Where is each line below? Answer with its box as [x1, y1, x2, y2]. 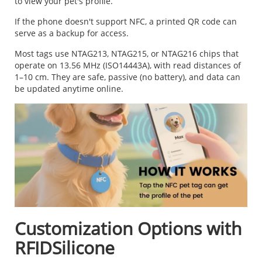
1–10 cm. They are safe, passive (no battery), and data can [15, 71, 240, 83]
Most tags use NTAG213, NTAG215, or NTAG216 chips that [15, 48, 239, 60]
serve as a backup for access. [15, 27, 129, 39]
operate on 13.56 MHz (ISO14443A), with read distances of [15, 60, 241, 71]
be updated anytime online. [15, 83, 123, 95]
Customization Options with [15, 216, 242, 241]
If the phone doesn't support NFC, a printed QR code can [15, 16, 237, 27]
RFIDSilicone [15, 236, 115, 260]
